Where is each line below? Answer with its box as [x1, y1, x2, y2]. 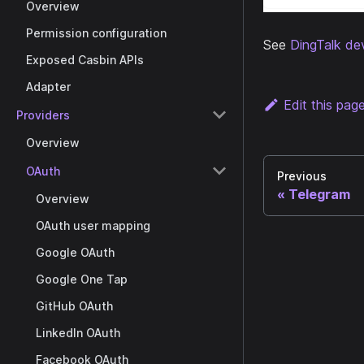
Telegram [288, 185, 350, 202]
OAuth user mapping [36, 219, 150, 232]
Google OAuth [36, 245, 115, 259]
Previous [277, 168, 327, 183]
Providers [16, 107, 70, 122]
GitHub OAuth [36, 299, 113, 313]
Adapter [26, 80, 71, 93]
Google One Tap [36, 272, 128, 286]
